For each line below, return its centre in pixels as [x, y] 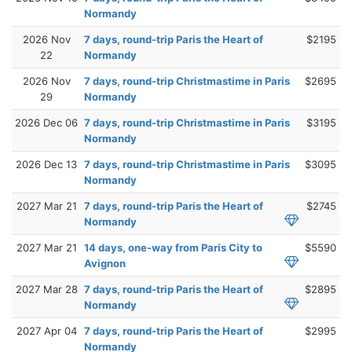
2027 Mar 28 [46, 289]
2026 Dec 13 [46, 164]
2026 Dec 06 [46, 122]
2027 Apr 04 [46, 330]
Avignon [105, 263]
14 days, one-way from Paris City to [173, 247]
